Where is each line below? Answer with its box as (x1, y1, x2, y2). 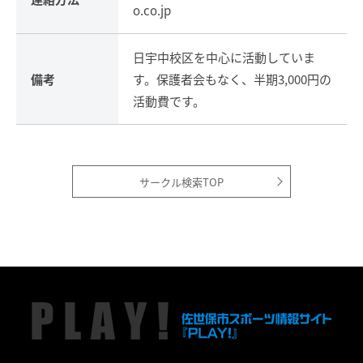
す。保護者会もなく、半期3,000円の (133, 70, 331, 88)
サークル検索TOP (139, 173, 224, 190)
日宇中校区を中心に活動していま (133, 48, 315, 66)
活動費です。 (133, 92, 205, 109)
